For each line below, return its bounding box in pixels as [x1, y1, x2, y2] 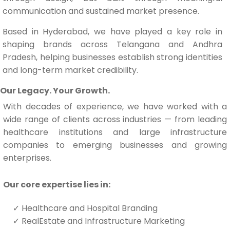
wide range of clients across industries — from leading [3, 113, 227, 125]
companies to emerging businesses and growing [3, 139, 227, 151]
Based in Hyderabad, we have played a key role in [3, 25, 222, 37]
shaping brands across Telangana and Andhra [3, 38, 222, 50]
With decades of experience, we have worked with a [3, 100, 227, 112]
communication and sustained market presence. [3, 5, 199, 17]
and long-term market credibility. [3, 64, 138, 76]
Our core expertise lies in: [3, 178, 110, 190]
